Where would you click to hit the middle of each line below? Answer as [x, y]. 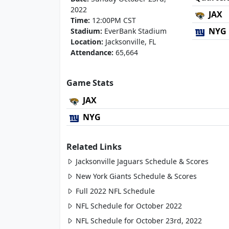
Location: [87, 42]
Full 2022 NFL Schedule [115, 191]
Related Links [94, 147]
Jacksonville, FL [130, 42]
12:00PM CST [113, 20]
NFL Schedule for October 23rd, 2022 [139, 221]
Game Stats [90, 83]
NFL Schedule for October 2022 [129, 206]
